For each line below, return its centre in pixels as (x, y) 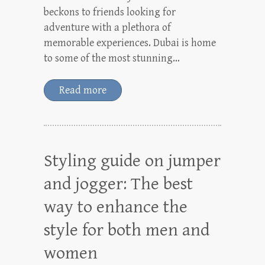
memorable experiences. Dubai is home (130, 43)
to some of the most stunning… (112, 58)
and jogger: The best (118, 184)
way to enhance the (116, 207)
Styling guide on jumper (132, 161)
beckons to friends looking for (110, 12)
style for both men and (127, 230)
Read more (83, 90)
